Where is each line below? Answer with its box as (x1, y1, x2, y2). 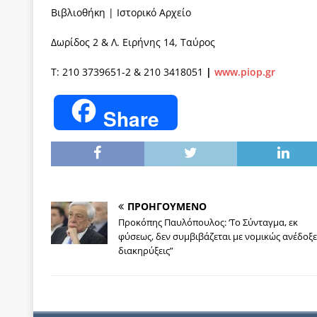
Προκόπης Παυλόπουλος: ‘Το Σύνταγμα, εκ (118, 216, 298, 229)
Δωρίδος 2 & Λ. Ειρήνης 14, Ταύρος (51, 35, 215, 49)
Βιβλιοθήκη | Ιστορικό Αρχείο (51, 5, 191, 19)
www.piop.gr (214, 64, 275, 79)
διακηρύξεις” (118, 244, 173, 258)
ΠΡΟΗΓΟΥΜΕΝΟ (127, 200, 207, 214)
